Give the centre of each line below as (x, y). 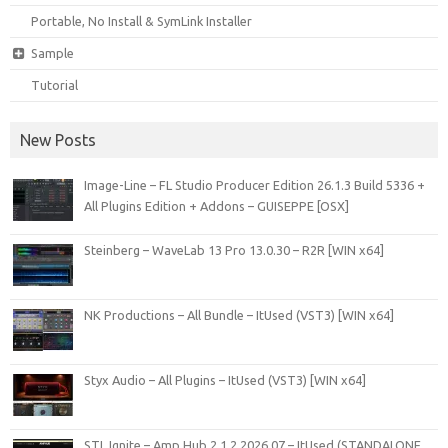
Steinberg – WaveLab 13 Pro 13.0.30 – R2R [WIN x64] (234, 249)
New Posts (58, 139)
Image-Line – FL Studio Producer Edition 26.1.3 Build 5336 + (254, 184)
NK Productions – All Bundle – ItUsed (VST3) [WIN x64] (239, 314)
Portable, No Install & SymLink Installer (142, 20)
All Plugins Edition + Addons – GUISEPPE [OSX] (216, 205)
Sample (52, 52)
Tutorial (55, 84)
